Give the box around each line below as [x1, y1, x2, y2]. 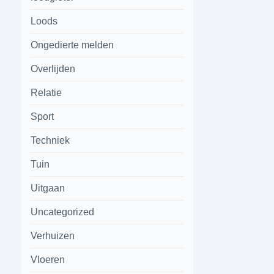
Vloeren [31, 254, 65, 265]
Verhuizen [31, 231, 75, 241]
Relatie [31, 87, 62, 98]
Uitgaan [31, 183, 65, 193]
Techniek [31, 135, 70, 146]
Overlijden [31, 64, 76, 74]
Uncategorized [31, 207, 95, 217]
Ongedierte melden [31, 40, 114, 50]
